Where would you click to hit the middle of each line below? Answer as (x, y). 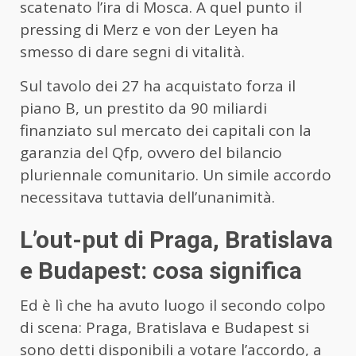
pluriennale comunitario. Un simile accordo (176, 174)
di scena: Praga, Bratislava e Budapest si (164, 327)
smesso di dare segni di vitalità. (132, 51)
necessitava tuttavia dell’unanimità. (147, 197)
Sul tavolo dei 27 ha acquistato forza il (158, 85)
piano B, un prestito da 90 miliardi (143, 108)
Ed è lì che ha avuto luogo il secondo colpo (173, 305)
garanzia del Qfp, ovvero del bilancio (151, 152)
